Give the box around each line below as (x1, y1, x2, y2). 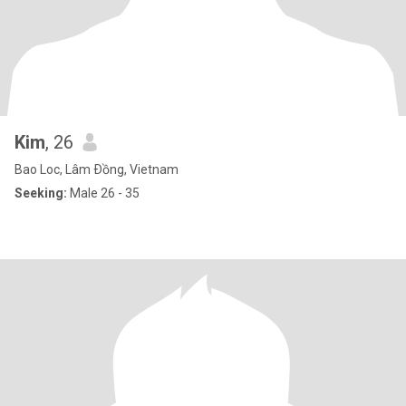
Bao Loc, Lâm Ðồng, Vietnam (14, 162, 179, 177)
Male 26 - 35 (67, 186, 140, 200)
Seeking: (14, 186, 67, 200)
